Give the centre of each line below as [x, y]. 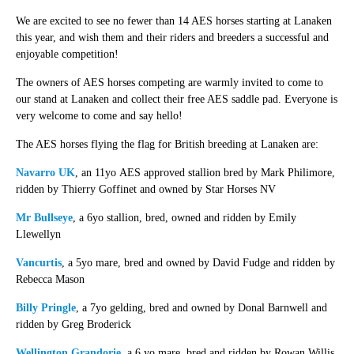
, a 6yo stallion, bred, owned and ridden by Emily [184, 217]
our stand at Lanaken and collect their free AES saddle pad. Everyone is [176, 99]
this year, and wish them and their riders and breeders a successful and [172, 37]
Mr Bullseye [44, 217]
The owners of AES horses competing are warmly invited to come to [169, 82]
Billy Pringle [45, 307]
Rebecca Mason [50, 279]
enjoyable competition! [67, 54]
